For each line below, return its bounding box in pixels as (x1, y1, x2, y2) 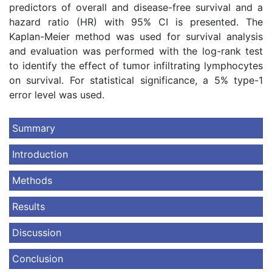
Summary (12, 122, 55, 134)
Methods (12, 174, 52, 186)
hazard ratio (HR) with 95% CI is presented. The (9, 16, 263, 28)
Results (12, 200, 45, 212)
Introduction (12, 148, 68, 160)
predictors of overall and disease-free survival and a (9, 1, 263, 13)
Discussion (12, 226, 61, 239)
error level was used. (9, 89, 104, 101)
